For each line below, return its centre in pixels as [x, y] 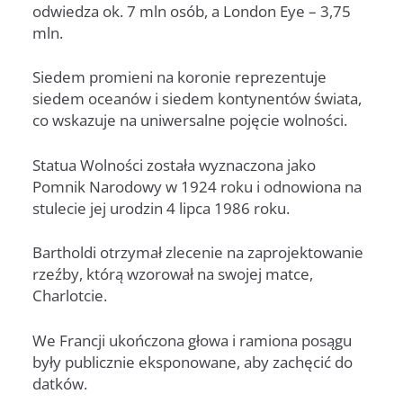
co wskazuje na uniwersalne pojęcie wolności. [190, 121]
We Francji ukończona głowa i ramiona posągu [192, 340]
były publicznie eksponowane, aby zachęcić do [193, 362]
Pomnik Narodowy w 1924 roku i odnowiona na [197, 186]
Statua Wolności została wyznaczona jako [174, 165]
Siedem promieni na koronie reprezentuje [179, 77]
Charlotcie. [70, 296]
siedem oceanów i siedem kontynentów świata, [197, 99]
